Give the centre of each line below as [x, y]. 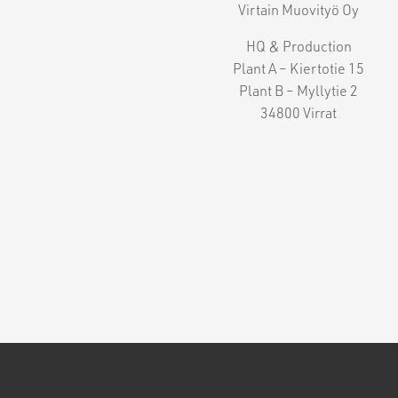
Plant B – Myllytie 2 [298, 91]
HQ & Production [298, 46]
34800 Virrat [298, 113]
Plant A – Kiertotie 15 [298, 68]
